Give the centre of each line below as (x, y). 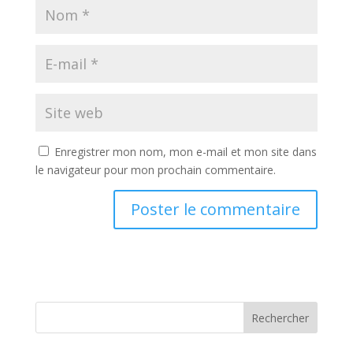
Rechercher (281, 318)
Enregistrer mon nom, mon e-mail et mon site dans (185, 152)
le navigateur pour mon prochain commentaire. (155, 170)
